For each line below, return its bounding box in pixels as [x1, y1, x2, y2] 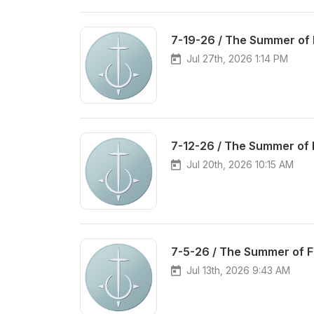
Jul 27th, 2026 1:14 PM [186, 53, 288, 64]
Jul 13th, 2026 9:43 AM [186, 264, 290, 276]
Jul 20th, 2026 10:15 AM [186, 158, 294, 170]
